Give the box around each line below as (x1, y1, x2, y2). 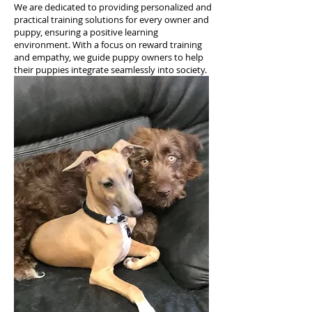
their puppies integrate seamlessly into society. (14, 63, 207, 76)
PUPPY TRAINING (28, 90, 201, 113)
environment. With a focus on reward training (14, 38, 202, 51)
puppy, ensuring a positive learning (14, 26, 158, 38)
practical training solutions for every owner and (14, 13, 209, 26)
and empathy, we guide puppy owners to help (14, 51, 203, 63)
